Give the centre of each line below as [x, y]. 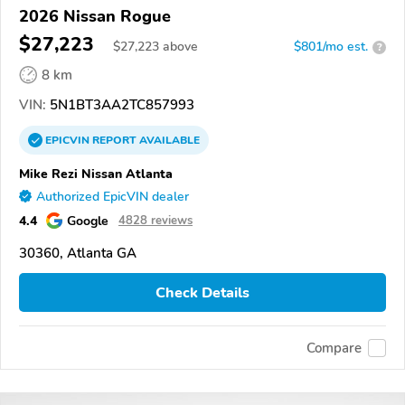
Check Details [202, 292]
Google [88, 221]
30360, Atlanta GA [78, 254]
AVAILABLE [168, 141]
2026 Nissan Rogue [95, 17]
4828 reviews [155, 221]
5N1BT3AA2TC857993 [120, 105]
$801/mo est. [331, 47]
